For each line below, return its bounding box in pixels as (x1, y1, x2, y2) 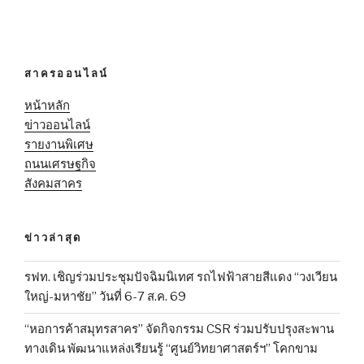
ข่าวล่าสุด (24, 231, 82, 245)
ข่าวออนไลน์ (24, 118, 90, 133)
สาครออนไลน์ (24, 66, 109, 80)
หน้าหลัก (24, 98, 70, 114)
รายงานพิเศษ (24, 137, 93, 153)
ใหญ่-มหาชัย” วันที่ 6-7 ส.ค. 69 (24, 289, 186, 305)
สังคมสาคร (24, 176, 82, 192)
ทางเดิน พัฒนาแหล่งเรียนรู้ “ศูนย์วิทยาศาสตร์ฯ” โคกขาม (24, 341, 318, 357)
